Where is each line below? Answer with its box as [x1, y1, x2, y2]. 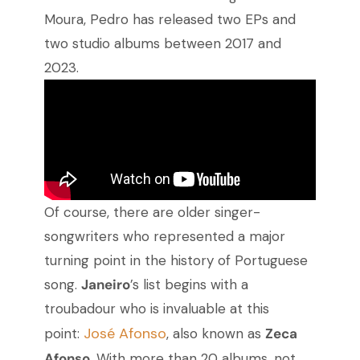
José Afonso [83, 324, 166, 344]
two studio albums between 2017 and [43, 35, 281, 53]
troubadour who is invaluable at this [43, 300, 269, 318]
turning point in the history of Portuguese [43, 252, 308, 270]
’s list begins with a [129, 276, 248, 294]
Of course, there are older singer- [43, 203, 260, 222]
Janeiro [80, 276, 130, 294]
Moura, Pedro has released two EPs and [43, 10, 296, 29]
